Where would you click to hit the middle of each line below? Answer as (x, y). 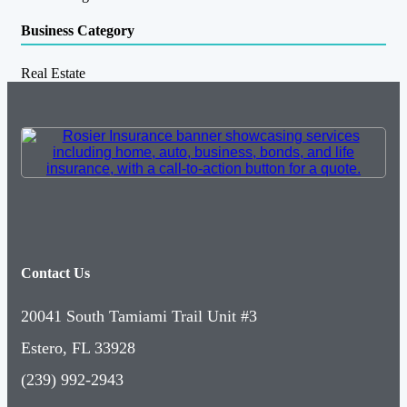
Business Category (78, 31)
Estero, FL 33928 (78, 348)
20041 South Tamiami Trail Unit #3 (139, 317)
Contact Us (55, 273)
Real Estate (53, 73)
